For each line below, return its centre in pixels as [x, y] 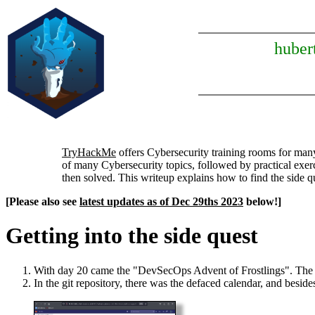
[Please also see [43, 201]
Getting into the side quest [132, 236]
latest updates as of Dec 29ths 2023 [161, 201]
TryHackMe [89, 152]
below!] [262, 201]
